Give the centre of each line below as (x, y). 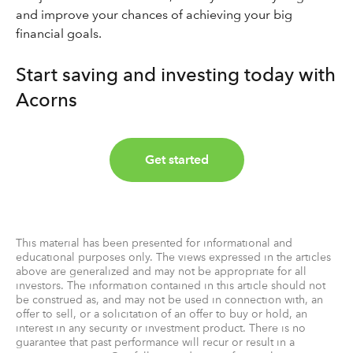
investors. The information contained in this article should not (171, 285)
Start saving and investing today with (176, 74)
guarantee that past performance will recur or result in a (155, 342)
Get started (176, 160)
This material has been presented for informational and (154, 243)
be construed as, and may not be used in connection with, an (169, 299)
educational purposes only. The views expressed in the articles (173, 257)
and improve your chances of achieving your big (154, 15)
